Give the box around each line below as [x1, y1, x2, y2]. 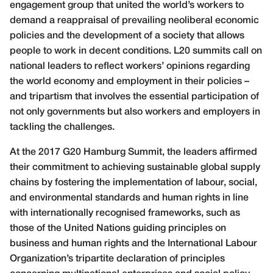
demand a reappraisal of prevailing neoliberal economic [10, 16, 259, 26]
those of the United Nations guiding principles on [10, 224, 226, 233]
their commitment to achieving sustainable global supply [10, 163, 260, 172]
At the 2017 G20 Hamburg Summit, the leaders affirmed [10, 148, 257, 157]
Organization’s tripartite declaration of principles [10, 255, 225, 264]
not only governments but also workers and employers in [10, 108, 260, 117]
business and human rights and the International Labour [10, 239, 257, 249]
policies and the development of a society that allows [10, 32, 244, 41]
